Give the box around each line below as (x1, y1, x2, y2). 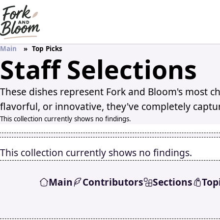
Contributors (82, 175, 143, 189)
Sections (152, 175, 192, 189)
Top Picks (32, 44, 63, 54)
